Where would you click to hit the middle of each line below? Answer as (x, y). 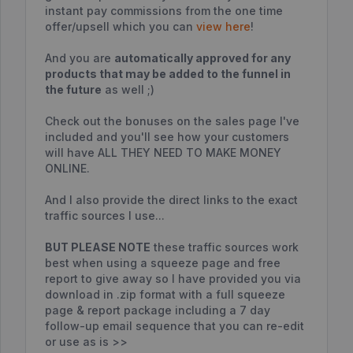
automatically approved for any (203, 58)
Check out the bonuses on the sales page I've (172, 121)
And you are (80, 58)
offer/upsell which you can (121, 26)
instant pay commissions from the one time (164, 11)
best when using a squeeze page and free (163, 263)
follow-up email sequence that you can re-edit (175, 326)
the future (73, 89)
